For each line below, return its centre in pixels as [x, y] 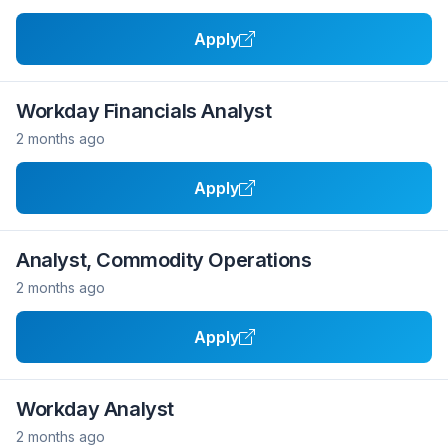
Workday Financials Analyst [144, 111]
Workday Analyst [95, 409]
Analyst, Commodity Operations [164, 260]
